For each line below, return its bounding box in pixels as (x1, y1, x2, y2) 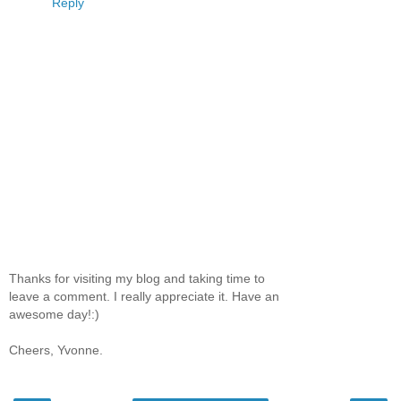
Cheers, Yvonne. (9, 342, 103, 357)
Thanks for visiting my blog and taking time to (9, 270, 265, 286)
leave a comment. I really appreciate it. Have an (9, 288, 279, 303)
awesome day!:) (9, 306, 99, 321)
